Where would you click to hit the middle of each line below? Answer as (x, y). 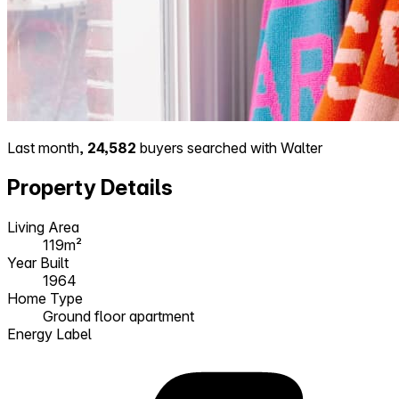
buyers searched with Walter (229, 147)
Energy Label (49, 334)
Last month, (47, 147)
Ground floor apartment (118, 316)
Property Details (90, 187)
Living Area (43, 227)
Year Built (38, 262)
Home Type (45, 298)
